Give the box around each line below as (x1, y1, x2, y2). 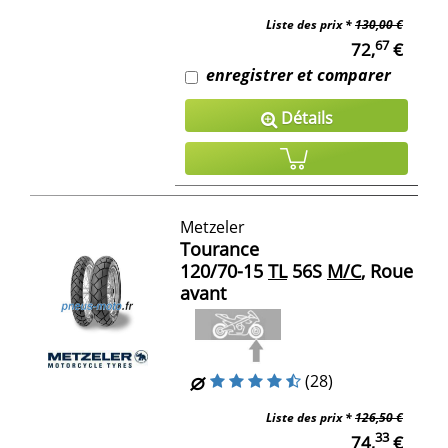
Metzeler (180, 216, 245, 239)
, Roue (361, 259, 413, 284)
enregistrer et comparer (206, 64, 391, 87)
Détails (276, 107, 333, 130)
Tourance (180, 237, 259, 262)
